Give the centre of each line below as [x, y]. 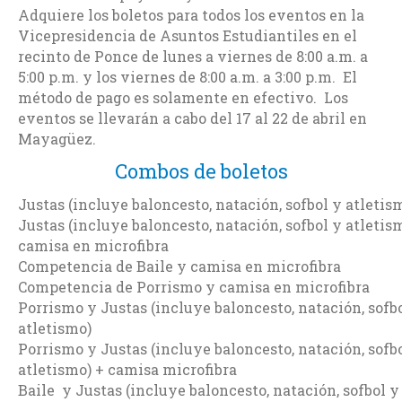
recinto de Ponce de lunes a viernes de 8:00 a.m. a [193, 56]
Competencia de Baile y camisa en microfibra [179, 266]
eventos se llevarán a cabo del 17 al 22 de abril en [192, 118]
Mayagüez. [57, 138]
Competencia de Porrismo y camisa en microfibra [194, 286]
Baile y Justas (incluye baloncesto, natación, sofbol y [209, 389]
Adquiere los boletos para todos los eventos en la [191, 14]
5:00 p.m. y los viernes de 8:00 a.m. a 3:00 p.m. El [188, 76]
